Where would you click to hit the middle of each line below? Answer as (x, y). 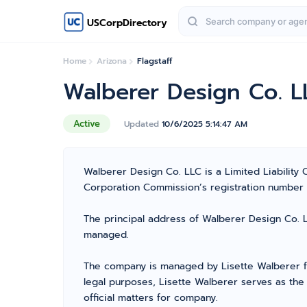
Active (87, 124)
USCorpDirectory (127, 23)
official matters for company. (151, 298)
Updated (143, 124)
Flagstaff (155, 61)
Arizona (112, 61)
